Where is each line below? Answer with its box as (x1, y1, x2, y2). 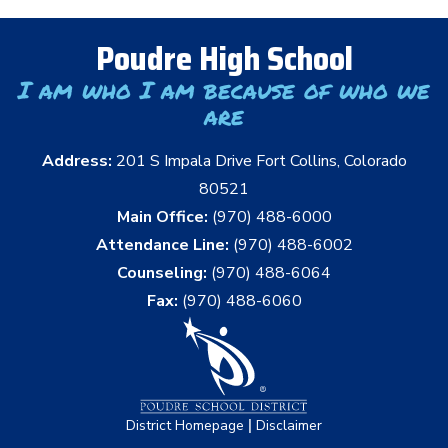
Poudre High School (95, 33, 353, 84)
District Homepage (126, 415, 244, 435)
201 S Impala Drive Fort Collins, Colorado (115, 149, 407, 172)
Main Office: (116, 205, 208, 228)
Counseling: (117, 261, 207, 284)
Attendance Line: (95, 233, 229, 256)
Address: (41, 149, 116, 172)
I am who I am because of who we (18, 71, 430, 107)
